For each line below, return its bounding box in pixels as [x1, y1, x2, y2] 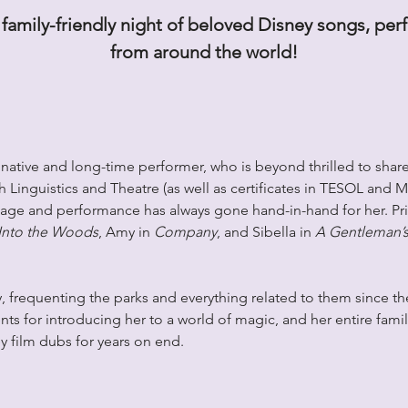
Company [153, 223, 217, 241]
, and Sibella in [216, 223, 315, 241]
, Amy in [97, 223, 154, 241]
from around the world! [110, 41, 298, 64]
